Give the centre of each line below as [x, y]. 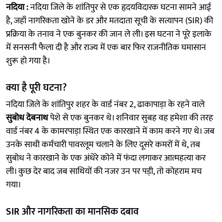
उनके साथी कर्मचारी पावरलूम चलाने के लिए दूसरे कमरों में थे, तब [103, 144]
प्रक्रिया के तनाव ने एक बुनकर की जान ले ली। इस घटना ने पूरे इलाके [109, 34]
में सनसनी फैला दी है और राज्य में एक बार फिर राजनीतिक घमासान [106, 47]
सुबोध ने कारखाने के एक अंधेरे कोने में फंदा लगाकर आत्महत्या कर [106, 158]
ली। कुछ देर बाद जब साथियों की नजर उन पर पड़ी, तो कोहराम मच [104, 171]
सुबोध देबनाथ [27, 118]
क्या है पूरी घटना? [36, 87]
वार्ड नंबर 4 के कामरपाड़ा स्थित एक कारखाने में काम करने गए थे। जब [110, 131]
